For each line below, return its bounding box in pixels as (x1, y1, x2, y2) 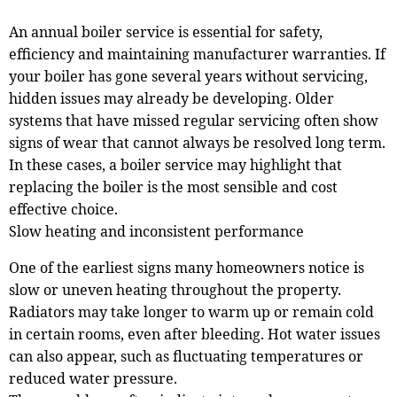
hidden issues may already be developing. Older (8, 88, 334, 108)
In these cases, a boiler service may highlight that (8, 154, 342, 175)
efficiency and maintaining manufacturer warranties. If (8, 43, 385, 64)
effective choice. (8, 198, 118, 219)
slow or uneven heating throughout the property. (8, 279, 341, 300)
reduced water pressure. (8, 368, 177, 388)
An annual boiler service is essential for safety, (8, 21, 323, 42)
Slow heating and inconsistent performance (8, 221, 304, 241)
